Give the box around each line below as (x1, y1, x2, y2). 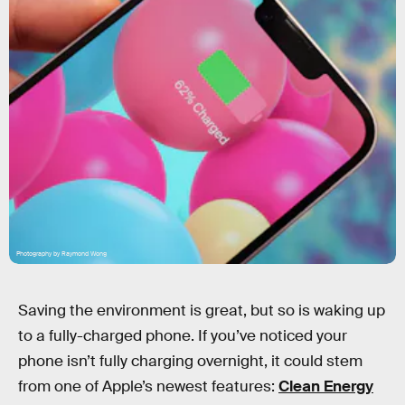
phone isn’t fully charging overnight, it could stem (18, 352, 363, 371)
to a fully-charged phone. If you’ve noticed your (18, 326, 347, 345)
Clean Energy (278, 377, 373, 396)
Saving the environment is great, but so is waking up (18, 301, 385, 320)
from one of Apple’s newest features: (18, 377, 278, 396)
